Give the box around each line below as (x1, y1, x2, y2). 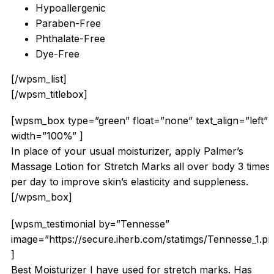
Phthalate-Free (35, 32, 105, 45)
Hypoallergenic (35, 2, 106, 15)
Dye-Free (35, 48, 80, 61)
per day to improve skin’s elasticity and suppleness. (11, 176, 248, 188)
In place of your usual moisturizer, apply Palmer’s (11, 145, 243, 158)
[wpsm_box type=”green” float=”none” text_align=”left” (11, 114, 268, 127)
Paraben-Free (35, 17, 101, 30)
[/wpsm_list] (11, 73, 67, 86)
